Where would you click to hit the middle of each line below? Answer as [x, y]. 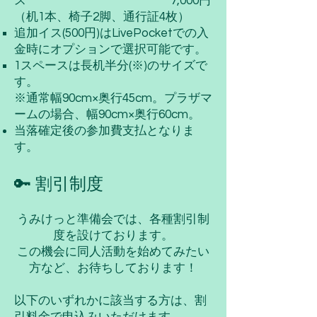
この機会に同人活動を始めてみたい [113, 252]
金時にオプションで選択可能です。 [110, 50]
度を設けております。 [113, 236]
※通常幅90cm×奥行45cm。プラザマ [113, 98]
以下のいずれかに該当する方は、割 [110, 301]
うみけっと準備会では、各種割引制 [113, 219]
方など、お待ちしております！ [113, 268]
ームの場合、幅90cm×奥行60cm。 [107, 115]
